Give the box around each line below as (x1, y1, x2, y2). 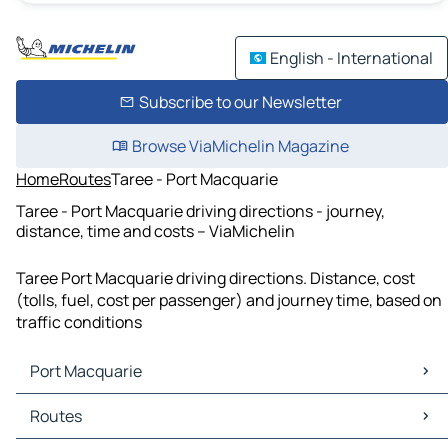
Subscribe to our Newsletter (138, 91, 342, 113)
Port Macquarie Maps (20, 394, 174, 417)
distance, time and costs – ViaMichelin (16, 219, 295, 242)
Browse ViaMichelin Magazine (131, 135, 349, 157)
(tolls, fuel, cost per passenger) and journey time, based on (16, 289, 442, 312)
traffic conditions (16, 311, 142, 334)
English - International (270, 47, 433, 69)
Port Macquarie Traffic (20, 416, 183, 439)
